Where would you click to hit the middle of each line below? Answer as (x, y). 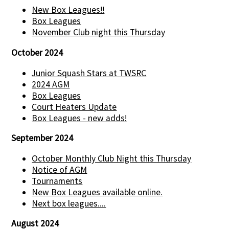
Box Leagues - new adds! (79, 118)
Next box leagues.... (69, 203)
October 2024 (37, 52)
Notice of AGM (60, 169)
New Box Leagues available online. (97, 192)
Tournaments (57, 181)
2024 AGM (51, 84)
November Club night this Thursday (99, 32)
